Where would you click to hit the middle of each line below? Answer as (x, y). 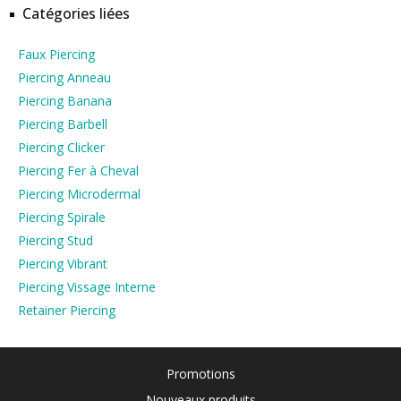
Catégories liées (76, 13)
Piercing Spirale (62, 217)
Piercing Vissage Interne (87, 287)
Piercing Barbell (63, 124)
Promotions (200, 374)
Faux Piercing (56, 54)
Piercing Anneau (64, 77)
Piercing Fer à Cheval (78, 171)
